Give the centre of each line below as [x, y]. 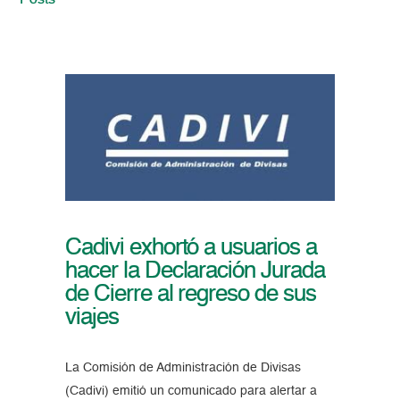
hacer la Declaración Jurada [195, 272]
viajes [92, 318]
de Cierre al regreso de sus [190, 295]
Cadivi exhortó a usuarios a [191, 249]
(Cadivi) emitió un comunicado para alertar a [191, 392]
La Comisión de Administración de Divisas [183, 368]
